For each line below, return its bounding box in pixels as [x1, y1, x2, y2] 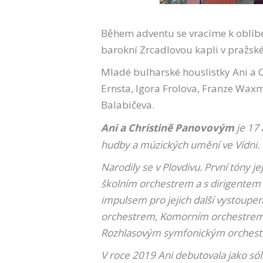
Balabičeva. [101, 98, 154, 112]
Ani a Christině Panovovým [101, 121, 234, 134]
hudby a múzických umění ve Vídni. [101, 138, 259, 151]
